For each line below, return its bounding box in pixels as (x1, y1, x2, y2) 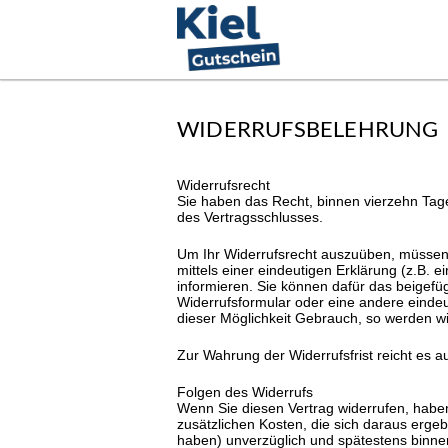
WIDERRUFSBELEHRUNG (177, 115, 439, 143)
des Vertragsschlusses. (177, 209, 323, 226)
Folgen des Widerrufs (177, 384, 313, 401)
